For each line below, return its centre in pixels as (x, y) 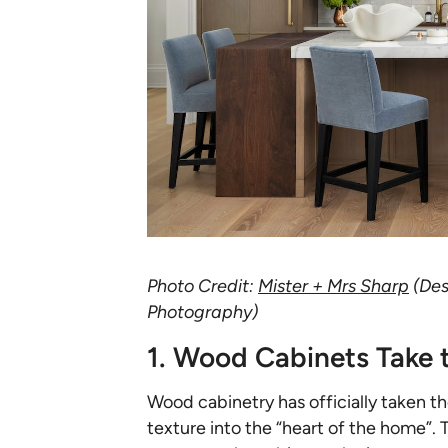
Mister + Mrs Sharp (333, 286)
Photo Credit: (202, 286)
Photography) (202, 312)
